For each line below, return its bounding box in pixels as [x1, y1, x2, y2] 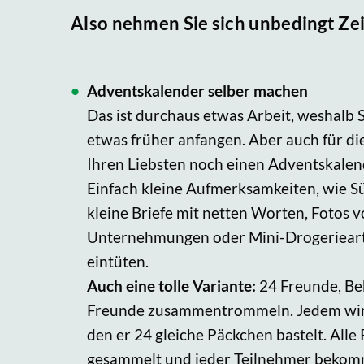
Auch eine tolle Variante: [87, 276, 256, 296]
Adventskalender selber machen [87, 81, 308, 101]
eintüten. [87, 252, 149, 271]
